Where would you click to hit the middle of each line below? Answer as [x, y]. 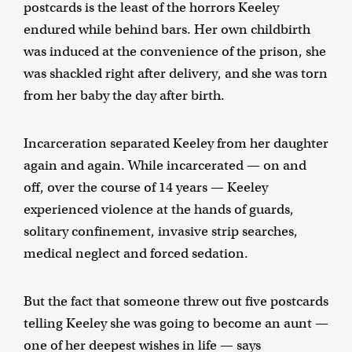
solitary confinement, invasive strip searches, [161, 232]
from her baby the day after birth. [124, 96]
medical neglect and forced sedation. [136, 254]
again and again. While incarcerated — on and [165, 166]
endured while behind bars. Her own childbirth [167, 30]
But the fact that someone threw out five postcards [176, 302]
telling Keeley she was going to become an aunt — [176, 324]
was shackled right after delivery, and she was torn [176, 74]
